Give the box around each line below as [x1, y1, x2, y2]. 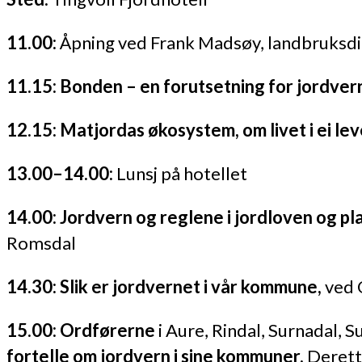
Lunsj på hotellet [116, 162, 247, 184]
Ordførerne [60, 318, 158, 341]
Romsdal [6, 231, 76, 254]
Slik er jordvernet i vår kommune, [60, 275, 322, 297]
